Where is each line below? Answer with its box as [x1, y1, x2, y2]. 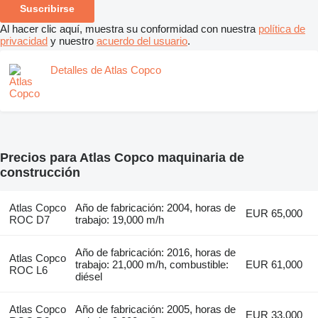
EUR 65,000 [246, 207, 303, 219]
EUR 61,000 [246, 258, 303, 270]
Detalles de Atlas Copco [50, 63, 161, 76]
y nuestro [48, 34, 97, 47]
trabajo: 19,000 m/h [75, 213, 165, 226]
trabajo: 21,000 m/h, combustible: [75, 258, 229, 270]
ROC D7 [9, 213, 50, 226]
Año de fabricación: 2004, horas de [75, 201, 236, 214]
